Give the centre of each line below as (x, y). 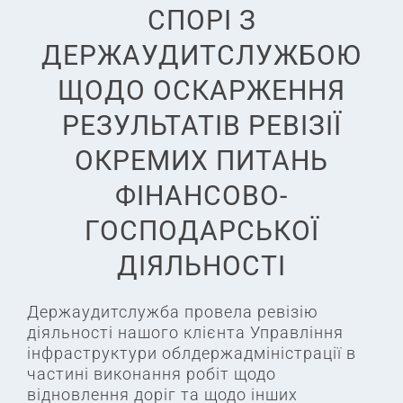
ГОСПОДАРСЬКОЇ (201, 231)
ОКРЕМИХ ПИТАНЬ (201, 161)
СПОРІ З (201, 21)
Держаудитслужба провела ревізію (173, 312)
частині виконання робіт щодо (152, 374)
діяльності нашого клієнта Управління (185, 333)
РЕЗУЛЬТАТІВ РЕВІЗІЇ (201, 126)
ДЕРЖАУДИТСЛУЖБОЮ (201, 56)
